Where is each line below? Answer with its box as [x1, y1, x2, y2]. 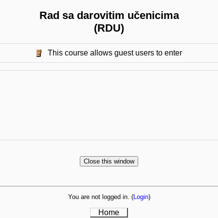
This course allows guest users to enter [46, 49, 182, 57]
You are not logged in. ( [68, 193, 133, 200]
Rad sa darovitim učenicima [39, 9, 179, 21]
